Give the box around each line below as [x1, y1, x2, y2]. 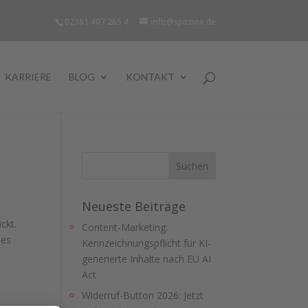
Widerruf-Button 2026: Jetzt [82, 289, 204, 302]
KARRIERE [4, 71, 52, 82]
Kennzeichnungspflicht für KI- [82, 236, 212, 250]
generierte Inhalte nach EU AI [82, 252, 212, 265]
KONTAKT [125, 71, 175, 82]
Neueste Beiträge [82, 198, 186, 214]
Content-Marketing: [82, 221, 168, 234]
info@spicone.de [150, 16, 216, 27]
